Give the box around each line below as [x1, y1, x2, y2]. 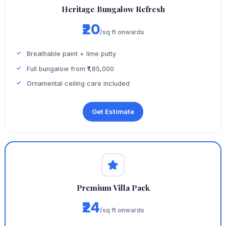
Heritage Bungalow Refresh [61, 4, 165, 15]
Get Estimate [92, 107, 134, 116]
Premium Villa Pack [76, 182, 150, 193]
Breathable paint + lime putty [27, 50, 117, 58]
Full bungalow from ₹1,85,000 [27, 65, 115, 73]
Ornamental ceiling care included [27, 80, 130, 88]
